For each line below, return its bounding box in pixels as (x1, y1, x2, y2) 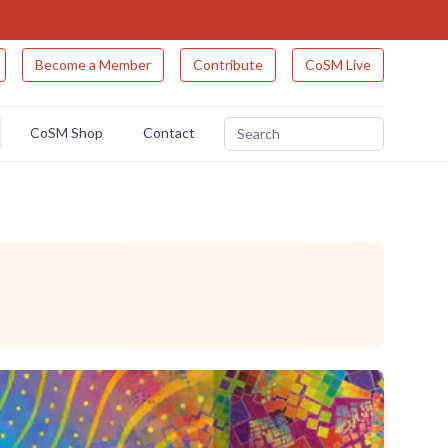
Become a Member (34, 56, 151, 73)
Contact (142, 124, 195, 141)
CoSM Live (304, 56, 371, 73)
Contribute (192, 56, 263, 73)
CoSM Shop (29, 124, 103, 141)
